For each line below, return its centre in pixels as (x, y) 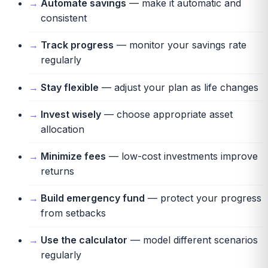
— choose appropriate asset (167, 114)
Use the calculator (84, 240)
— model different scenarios (193, 240)
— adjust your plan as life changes (179, 87)
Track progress (77, 45)
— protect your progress (203, 198)
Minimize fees (73, 156)
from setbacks (73, 213)
